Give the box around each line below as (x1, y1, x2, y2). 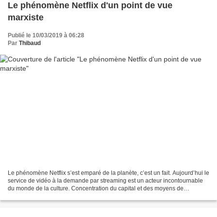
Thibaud (19, 40, 41, 47)
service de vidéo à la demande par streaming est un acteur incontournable (8, 177, 203, 184)
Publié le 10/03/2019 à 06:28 (8, 32, 84, 39)
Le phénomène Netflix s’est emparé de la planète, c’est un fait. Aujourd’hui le (8, 169, 209, 176)
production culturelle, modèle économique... (8, 192, 123, 200)
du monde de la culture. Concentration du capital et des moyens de (8, 185, 184, 192)
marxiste (8, 13, 44, 23)
